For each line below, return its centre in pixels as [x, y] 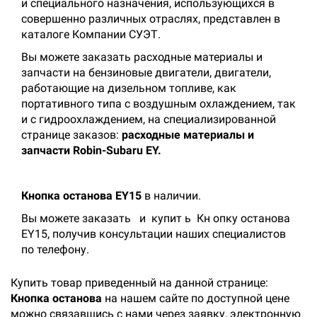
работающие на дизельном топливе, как [129, 88]
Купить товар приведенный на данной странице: [139, 283]
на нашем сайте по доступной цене [196, 298]
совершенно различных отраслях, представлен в [151, 19]
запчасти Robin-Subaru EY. [91, 150]
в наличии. [171, 196]
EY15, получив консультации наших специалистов [154, 234]
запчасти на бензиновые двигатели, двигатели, [146, 73]
